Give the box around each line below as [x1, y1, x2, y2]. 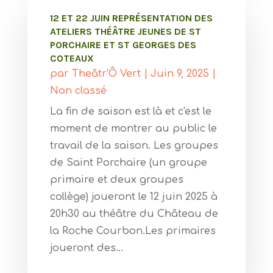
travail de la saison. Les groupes [49, 140, 218, 152]
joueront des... [49, 243, 123, 254]
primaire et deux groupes [49, 174, 183, 186]
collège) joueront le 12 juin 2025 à [49, 191, 218, 203]
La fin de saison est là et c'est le [49, 106, 211, 118]
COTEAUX [49, 52, 94, 65]
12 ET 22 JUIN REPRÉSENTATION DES [49, 12, 213, 24]
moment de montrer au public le [49, 123, 217, 135]
